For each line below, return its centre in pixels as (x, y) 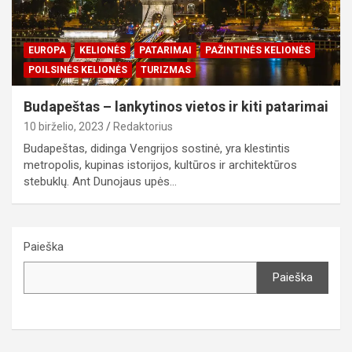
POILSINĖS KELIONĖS (78, 70)
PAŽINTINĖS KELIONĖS (258, 50)
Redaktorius (143, 126)
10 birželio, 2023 (64, 126)
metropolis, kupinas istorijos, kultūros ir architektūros (160, 165)
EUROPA (47, 50)
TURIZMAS (166, 70)
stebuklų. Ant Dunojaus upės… (100, 181)
